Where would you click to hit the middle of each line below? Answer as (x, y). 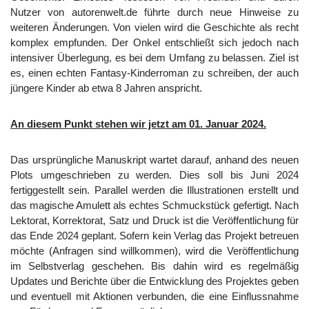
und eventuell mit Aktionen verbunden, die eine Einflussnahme (154, 296)
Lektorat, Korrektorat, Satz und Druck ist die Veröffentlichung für (154, 220)
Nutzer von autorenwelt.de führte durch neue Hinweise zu (154, 12)
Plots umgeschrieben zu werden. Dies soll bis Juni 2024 (154, 175)
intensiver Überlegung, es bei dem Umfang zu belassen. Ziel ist (154, 57)
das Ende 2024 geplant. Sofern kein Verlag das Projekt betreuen (154, 235)
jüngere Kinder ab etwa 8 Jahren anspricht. (106, 88)
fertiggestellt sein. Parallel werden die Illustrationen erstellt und (154, 190)
